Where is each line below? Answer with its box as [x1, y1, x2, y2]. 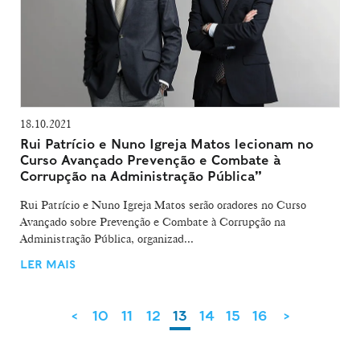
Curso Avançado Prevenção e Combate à [20, 153, 280, 169]
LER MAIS [20, 258, 76, 271]
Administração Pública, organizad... [20, 231, 194, 247]
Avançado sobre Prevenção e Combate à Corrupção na [20, 215, 285, 230]
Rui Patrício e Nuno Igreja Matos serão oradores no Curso [20, 198, 306, 213]
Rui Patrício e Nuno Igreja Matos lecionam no [20, 137, 313, 153]
